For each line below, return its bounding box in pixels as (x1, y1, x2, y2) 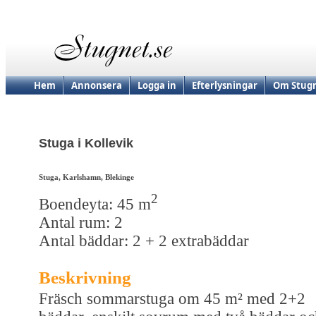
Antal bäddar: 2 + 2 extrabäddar (39, 231, 249, 250)
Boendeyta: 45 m (39, 195, 151, 213)
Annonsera (71, 79, 122, 92)
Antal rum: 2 (39, 213, 123, 231)
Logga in (138, 79, 176, 92)
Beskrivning (39, 267, 131, 287)
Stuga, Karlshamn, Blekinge (39, 173, 134, 182)
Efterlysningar (192, 79, 257, 92)
